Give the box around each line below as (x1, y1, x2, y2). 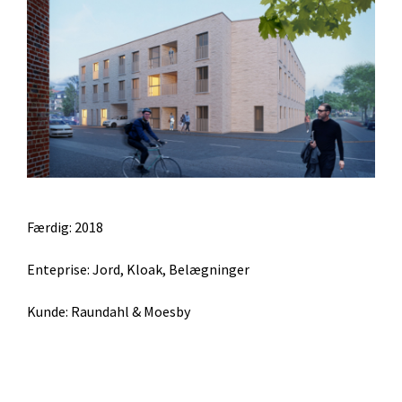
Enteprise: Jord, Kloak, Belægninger (27, 259, 249, 278)
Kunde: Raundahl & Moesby (27, 301, 190, 320)
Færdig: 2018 (27, 217, 103, 236)
